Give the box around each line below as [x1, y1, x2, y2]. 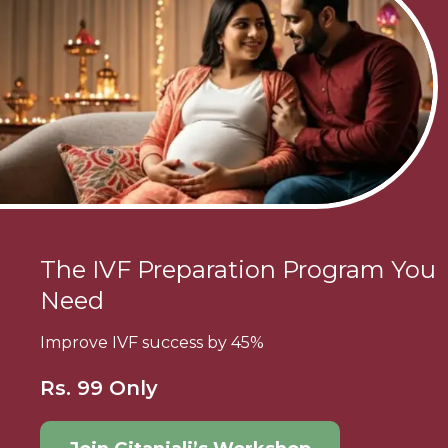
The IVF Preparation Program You [40, 255, 436, 285]
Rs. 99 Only [40, 376, 158, 401]
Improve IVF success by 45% [40, 333, 264, 353]
